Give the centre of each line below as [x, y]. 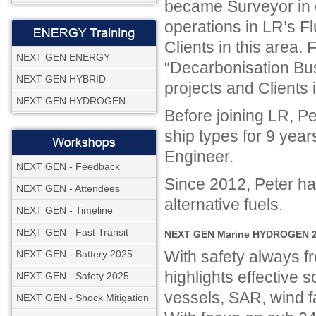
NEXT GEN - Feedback [68, 166]
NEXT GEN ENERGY [63, 57]
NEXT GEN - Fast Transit [72, 232]
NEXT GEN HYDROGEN [71, 101]
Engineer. [199, 157]
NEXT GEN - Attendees [68, 188]
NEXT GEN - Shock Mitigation [83, 298]
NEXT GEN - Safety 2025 [73, 276]
